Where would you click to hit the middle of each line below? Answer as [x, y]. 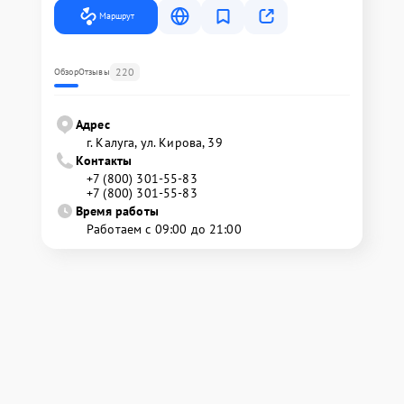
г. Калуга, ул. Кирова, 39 [155, 142]
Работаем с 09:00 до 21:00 [164, 229]
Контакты [104, 161]
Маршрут [117, 16]
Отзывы [94, 72]
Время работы [117, 211]
